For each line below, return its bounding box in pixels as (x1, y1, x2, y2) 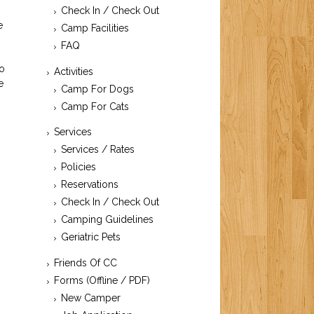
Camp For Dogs (61, 83, 135, 95)
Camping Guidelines (61, 214, 154, 226)
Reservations (61, 179, 119, 191)
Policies (61, 161, 97, 173)
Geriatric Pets (61, 231, 121, 243)
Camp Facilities (61, 22, 130, 34)
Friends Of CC (54, 257, 118, 269)
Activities (54, 65, 94, 77)
